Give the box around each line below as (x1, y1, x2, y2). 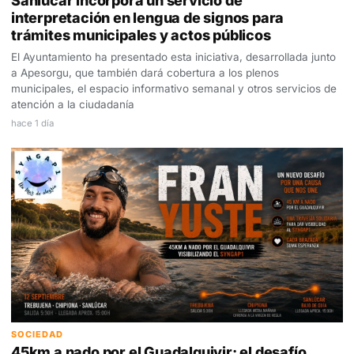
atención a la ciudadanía (11, 98, 134, 111)
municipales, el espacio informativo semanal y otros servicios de (11, 82, 337, 96)
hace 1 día (11, 118, 54, 130)
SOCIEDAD (11, 328, 63, 340)
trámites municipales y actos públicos (11, 27, 271, 44)
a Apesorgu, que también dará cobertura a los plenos (11, 66, 279, 80)
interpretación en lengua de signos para (11, 9, 284, 27)
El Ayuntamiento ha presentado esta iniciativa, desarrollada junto (11, 51, 336, 64)
